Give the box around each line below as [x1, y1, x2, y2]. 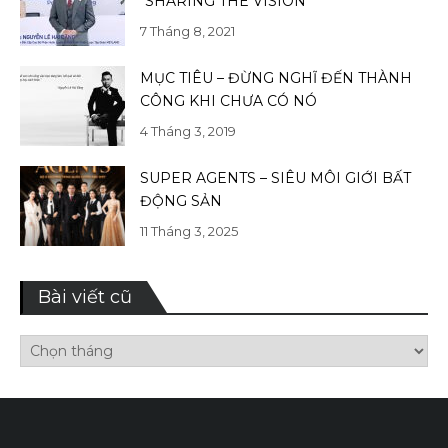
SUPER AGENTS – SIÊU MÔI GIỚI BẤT [140, 169, 411, 188]
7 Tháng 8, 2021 [140, 23, 235, 40]
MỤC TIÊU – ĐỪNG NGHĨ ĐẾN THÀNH [140, 69, 412, 88]
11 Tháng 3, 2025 [140, 223, 238, 240]
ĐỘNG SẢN [140, 192, 222, 211]
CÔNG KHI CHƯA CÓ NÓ [140, 92, 317, 111]
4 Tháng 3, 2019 [140, 123, 236, 140]
